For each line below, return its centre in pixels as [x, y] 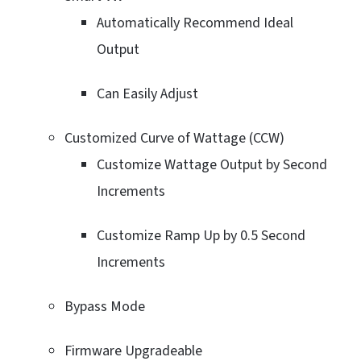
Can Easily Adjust [147, 93]
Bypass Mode [105, 306]
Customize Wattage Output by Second [212, 164]
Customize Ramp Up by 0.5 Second [201, 235]
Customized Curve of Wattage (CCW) [174, 138]
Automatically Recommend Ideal [195, 23]
